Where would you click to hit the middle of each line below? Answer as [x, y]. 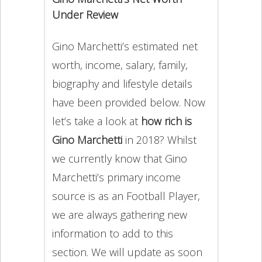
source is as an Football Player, [126, 196]
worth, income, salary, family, [120, 65]
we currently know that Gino [119, 158]
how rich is [166, 121]
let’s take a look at [96, 121]
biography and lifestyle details [122, 83]
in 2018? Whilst [161, 139]
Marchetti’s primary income [116, 177]
